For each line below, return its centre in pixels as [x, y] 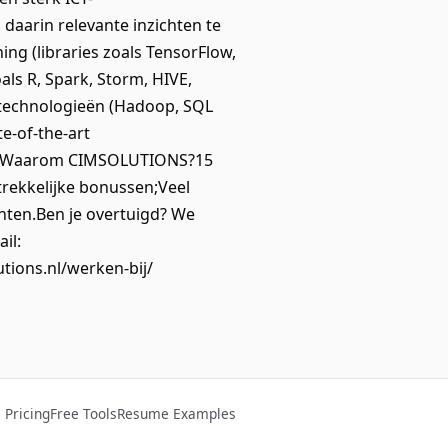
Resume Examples [176, 413]
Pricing [27, 413]
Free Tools [83, 413]
